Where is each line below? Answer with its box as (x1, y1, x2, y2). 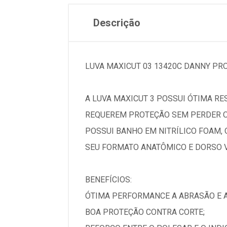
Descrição (93, 17, 140, 29)
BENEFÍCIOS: (85, 175, 132, 184)
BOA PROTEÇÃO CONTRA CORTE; (85, 207, 205, 217)
